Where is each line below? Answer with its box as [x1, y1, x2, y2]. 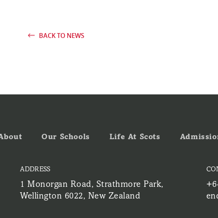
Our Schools [41, 131, 90, 141]
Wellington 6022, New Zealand [20, 190, 141, 201]
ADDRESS [20, 164, 51, 173]
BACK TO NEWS [38, 31, 84, 40]
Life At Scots [109, 131, 161, 141]
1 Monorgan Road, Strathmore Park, [20, 178, 163, 189]
